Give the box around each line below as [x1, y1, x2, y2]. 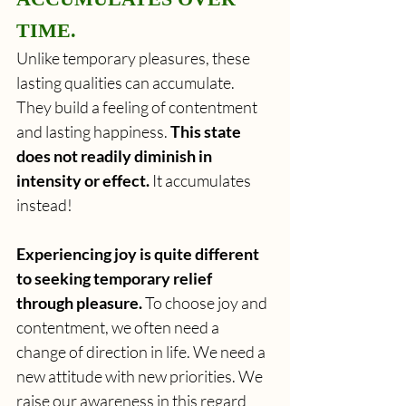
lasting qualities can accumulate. [16, 72, 237, 92]
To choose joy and [145, 292, 270, 313]
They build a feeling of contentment [16, 96, 260, 117]
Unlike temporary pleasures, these [16, 47, 253, 68]
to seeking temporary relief [16, 267, 215, 288]
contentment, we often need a [16, 316, 222, 337]
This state [170, 121, 244, 141]
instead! [16, 194, 72, 215]
